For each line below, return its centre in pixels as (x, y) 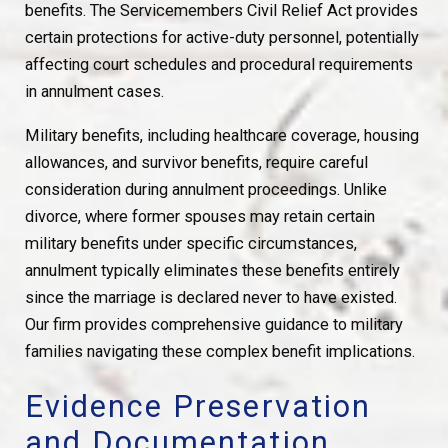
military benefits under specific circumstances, (190, 243)
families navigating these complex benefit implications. (219, 351)
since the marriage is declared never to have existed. (210, 297)
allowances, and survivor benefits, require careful (196, 162)
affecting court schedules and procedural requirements (218, 65)
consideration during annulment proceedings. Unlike (205, 189)
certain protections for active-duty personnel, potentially (221, 38)
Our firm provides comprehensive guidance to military (213, 324)
